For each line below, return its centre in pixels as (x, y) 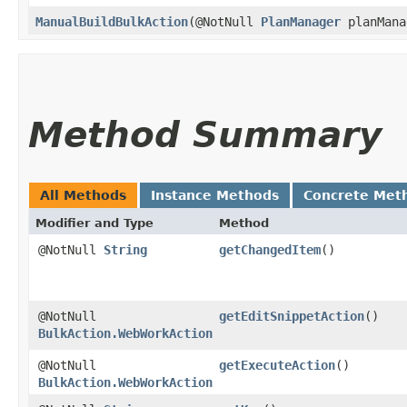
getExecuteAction (277, 365)
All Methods (83, 195)
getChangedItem (270, 249)
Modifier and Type (94, 223)
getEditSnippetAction (292, 316)
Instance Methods (215, 195)
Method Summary (205, 134)
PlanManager (301, 21)
